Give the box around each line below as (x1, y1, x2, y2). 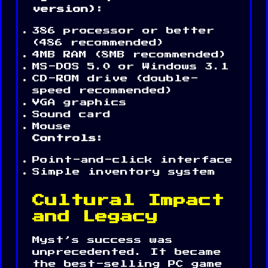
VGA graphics (32, 98, 127, 106)
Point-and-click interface (32, 156, 233, 164)
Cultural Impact (32, 194, 224, 207)
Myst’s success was (32, 236, 173, 244)
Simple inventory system (32, 167, 215, 176)
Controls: (32, 134, 104, 142)
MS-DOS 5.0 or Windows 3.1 (32, 62, 229, 71)
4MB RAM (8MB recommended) (32, 50, 227, 59)
